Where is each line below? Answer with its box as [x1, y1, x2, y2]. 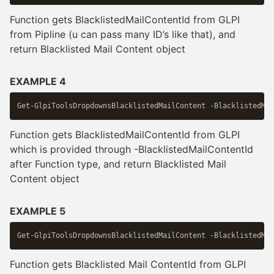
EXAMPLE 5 [10, 204, 65, 217]
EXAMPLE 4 [10, 75, 66, 87]
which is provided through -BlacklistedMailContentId [10, 143, 253, 155]
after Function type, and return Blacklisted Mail [10, 157, 226, 170]
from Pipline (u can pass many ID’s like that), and [10, 28, 235, 40]
